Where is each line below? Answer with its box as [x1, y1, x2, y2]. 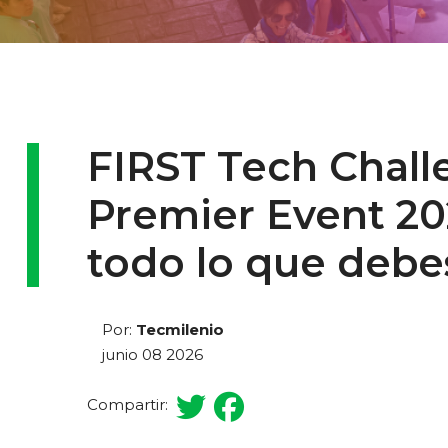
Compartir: [87, 395, 176, 414]
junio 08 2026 [102, 345, 203, 364]
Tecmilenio [136, 320, 224, 339]
